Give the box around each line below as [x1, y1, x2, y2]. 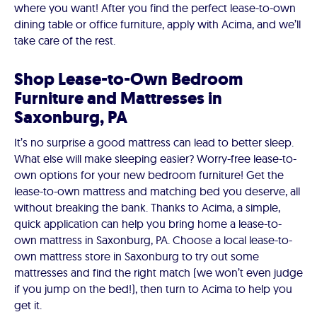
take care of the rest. [14, 33, 115, 48]
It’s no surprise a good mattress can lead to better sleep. [14, 135, 294, 150]
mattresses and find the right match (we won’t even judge [14, 265, 303, 280]
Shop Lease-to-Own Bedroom [14, 68, 243, 91]
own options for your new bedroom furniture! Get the [14, 168, 284, 183]
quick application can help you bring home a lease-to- [14, 217, 282, 231]
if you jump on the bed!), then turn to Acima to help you [14, 282, 292, 296]
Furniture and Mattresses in [14, 87, 222, 110]
